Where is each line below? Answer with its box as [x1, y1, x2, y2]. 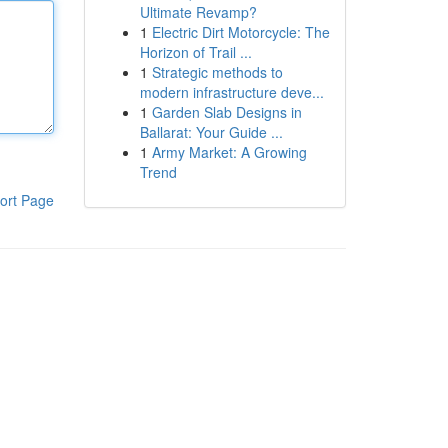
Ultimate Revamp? [139, 2, 257, 22]
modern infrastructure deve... [139, 82, 324, 102]
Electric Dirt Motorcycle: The [151, 22, 330, 42]
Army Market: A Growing [151, 142, 307, 162]
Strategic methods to [151, 62, 283, 82]
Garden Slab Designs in [151, 102, 302, 122]
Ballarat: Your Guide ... [139, 122, 283, 142]
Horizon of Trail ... [139, 42, 252, 62]
